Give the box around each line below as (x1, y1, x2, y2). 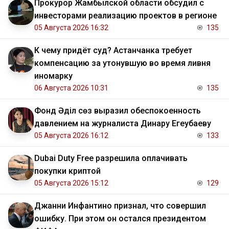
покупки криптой (34, 166, 101, 176)
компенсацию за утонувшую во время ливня (34, 58, 211, 68)
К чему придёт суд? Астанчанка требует (34, 45, 192, 56)
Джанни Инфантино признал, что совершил (34, 201, 206, 211)
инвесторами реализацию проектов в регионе (34, 11, 217, 21)
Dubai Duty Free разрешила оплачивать (34, 153, 188, 164)
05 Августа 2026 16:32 (34, 24, 108, 32)
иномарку (34, 71, 73, 81)
